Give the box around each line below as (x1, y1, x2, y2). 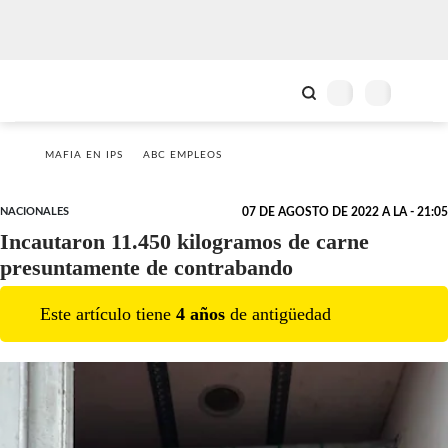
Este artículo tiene (40, 303, 176, 324)
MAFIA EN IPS (45, 150, 123, 160)
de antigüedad (225, 303, 331, 324)
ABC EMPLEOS (143, 150, 222, 160)
